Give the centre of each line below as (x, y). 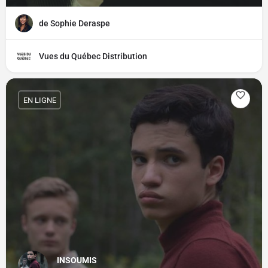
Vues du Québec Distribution (93, 56)
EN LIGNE (39, 100)
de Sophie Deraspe (74, 23)
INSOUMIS (77, 260)
